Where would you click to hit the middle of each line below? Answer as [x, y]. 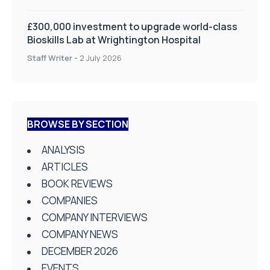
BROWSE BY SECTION [78, 124]
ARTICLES [65, 166]
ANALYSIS [63, 149]
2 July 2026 [101, 58]
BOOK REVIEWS [77, 183]
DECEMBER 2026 [80, 251]
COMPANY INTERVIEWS [95, 217]
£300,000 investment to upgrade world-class [132, 26]
